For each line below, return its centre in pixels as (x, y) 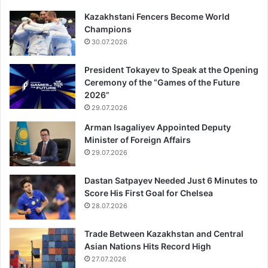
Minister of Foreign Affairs (138, 140)
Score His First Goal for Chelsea (149, 193)
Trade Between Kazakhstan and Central (164, 234)
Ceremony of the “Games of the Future (162, 83)
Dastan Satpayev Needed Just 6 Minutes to (171, 181)
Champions (108, 29)
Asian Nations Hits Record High (148, 246)
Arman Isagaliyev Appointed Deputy (158, 127)
